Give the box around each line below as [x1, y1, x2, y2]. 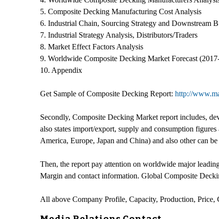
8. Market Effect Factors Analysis [40, 42, 143, 51]
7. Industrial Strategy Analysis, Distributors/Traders [40, 30, 197, 39]
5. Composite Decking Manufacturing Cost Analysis [40, 7, 201, 16]
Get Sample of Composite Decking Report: [40, 89, 175, 98]
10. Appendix [40, 66, 82, 74]
